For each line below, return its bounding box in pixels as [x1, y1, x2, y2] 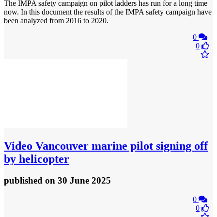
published [4, 175, 45, 186]
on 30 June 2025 [45, 175, 111, 186]
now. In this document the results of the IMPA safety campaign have [4, 8, 212, 16]
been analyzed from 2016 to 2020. [4, 16, 108, 25]
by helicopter [4, 153, 69, 166]
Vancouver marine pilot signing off [32, 139, 208, 153]
